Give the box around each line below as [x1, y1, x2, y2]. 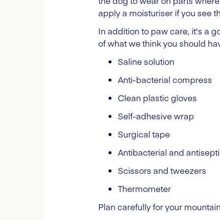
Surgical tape [118, 128, 170, 140]
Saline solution [118, 55, 174, 67]
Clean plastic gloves [118, 91, 197, 104]
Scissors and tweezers [118, 164, 206, 176]
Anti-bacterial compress [118, 73, 212, 85]
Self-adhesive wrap [118, 110, 194, 122]
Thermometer [118, 182, 171, 194]
